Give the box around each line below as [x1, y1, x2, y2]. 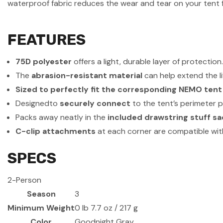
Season [26, 188, 56, 199]
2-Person [7, 174, 41, 185]
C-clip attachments [15, 125, 96, 136]
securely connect [60, 98, 131, 109]
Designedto [15, 98, 60, 109]
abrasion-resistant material [31, 70, 143, 81]
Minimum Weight [7, 202, 75, 213]
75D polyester [15, 56, 72, 67]
